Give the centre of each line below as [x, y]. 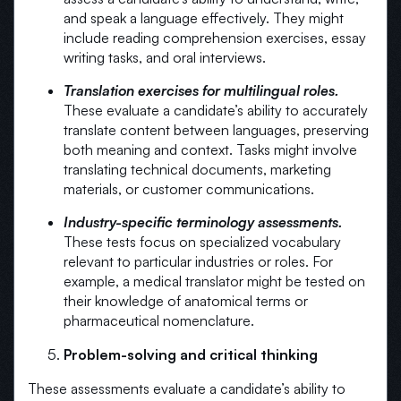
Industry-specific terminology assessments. [203, 222]
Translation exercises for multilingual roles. [201, 91]
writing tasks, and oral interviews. [165, 58]
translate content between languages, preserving [216, 130]
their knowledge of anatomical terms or [186, 301]
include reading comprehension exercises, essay [215, 38]
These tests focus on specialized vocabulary [202, 242]
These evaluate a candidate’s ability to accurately [216, 111]
